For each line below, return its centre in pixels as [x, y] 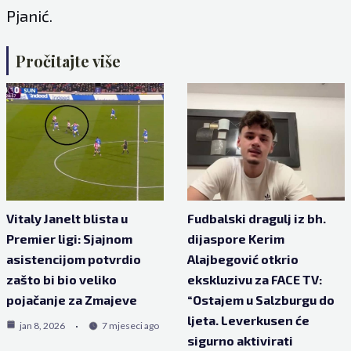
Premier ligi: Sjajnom [69, 238]
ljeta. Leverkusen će [248, 320]
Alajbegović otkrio [243, 259]
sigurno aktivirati [240, 340]
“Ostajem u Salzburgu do [261, 299]
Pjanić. [29, 15]
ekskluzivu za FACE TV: [255, 279]
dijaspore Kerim [236, 238]
